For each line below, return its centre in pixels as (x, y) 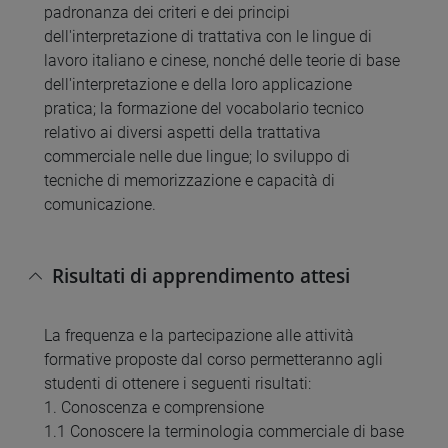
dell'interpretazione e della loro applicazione (198, 85)
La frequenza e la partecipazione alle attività (199, 336)
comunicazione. (100, 205)
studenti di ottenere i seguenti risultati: (177, 384)
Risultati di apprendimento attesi (201, 275)
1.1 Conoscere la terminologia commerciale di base (224, 432)
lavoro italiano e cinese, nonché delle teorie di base (222, 61)
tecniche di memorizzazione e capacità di (189, 181)
